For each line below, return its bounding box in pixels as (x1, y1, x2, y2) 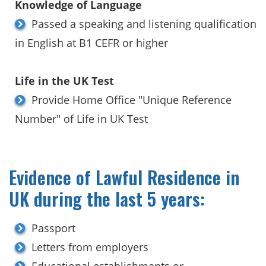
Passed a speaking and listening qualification (31, 16, 256, 31)
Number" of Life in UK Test (15, 111, 148, 126)
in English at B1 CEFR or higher (15, 35, 168, 50)
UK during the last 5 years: (9, 185, 205, 212)
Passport (31, 220, 75, 235)
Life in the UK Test (15, 73, 114, 88)
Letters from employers (31, 239, 148, 254)
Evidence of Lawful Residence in (9, 163, 239, 191)
